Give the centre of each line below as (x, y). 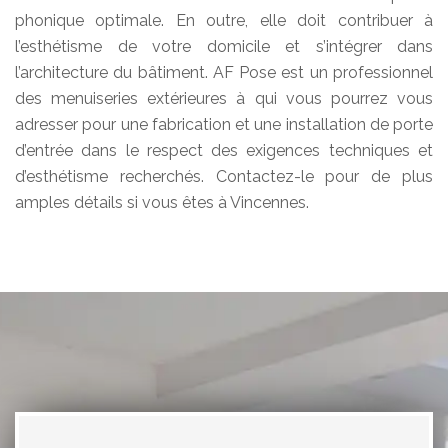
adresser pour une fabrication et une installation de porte (224, 125)
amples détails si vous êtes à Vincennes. (162, 203)
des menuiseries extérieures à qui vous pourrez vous (224, 99)
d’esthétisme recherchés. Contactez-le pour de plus (224, 177)
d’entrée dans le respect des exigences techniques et (224, 151)
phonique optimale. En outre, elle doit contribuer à (224, 21)
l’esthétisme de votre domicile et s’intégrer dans (224, 47)
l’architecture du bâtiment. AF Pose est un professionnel (224, 73)
